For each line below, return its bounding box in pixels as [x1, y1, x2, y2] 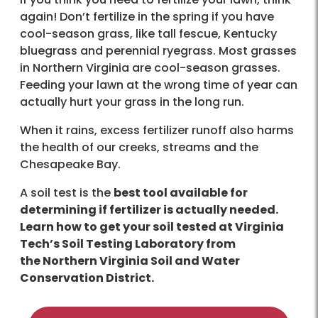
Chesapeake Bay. [20, 155, 121, 172]
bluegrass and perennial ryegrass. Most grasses [20, 42, 297, 59]
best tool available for [114, 184, 248, 201]
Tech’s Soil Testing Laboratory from [20, 235, 236, 252]
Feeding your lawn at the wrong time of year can [20, 76, 297, 93]
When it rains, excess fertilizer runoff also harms [20, 121, 294, 138]
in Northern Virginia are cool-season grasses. [20, 59, 280, 76]
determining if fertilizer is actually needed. [20, 201, 278, 218]
